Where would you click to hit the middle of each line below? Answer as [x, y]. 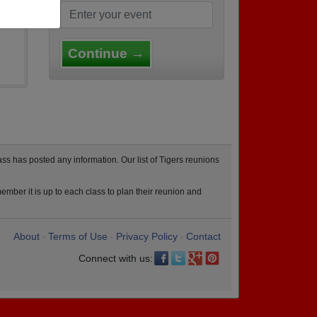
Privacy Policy [147, 236]
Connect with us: [116, 258]
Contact [203, 236]
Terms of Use [78, 236]
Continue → [106, 53]
